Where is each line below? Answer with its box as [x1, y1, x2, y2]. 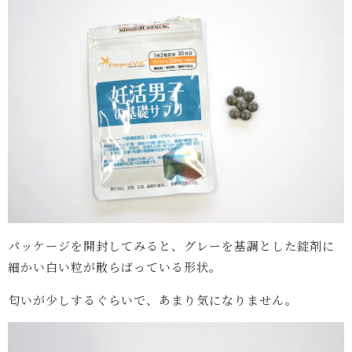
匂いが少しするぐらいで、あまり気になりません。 [8, 291, 298, 309]
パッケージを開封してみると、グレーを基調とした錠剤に [8, 237, 335, 255]
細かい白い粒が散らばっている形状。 [8, 258, 222, 276]
